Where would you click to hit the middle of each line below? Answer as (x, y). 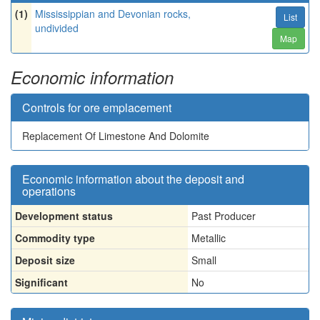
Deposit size (45, 260)
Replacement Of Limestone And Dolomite (116, 136)
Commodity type (55, 238)
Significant (41, 282)
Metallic (209, 238)
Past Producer (224, 216)
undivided (57, 28)
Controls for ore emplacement (97, 107)
